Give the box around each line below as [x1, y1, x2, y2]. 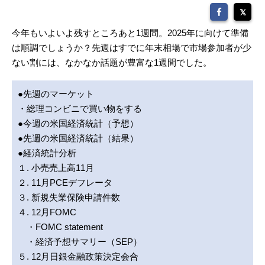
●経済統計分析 [18, 148, 76, 159]
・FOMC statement [18, 222, 103, 232]
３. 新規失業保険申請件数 [18, 192, 120, 203]
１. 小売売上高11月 [18, 163, 94, 173]
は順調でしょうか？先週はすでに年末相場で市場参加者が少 [12, 43, 251, 53]
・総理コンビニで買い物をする [18, 104, 142, 114]
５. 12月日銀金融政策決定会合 [18, 251, 138, 262]
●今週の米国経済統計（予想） [18, 118, 138, 129]
